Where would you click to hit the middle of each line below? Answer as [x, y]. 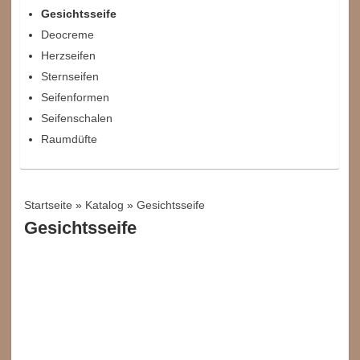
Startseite [49, 205]
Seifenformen [76, 97]
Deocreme [68, 35]
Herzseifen [69, 55]
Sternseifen [70, 76]
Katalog [105, 205]
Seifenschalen [77, 118]
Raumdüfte [70, 139]
